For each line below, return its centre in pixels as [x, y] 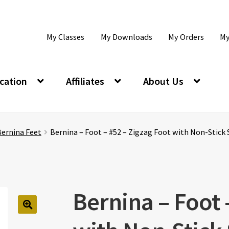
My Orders [186, 37]
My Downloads [126, 37]
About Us [164, 81]
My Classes [66, 37]
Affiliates [85, 81]
